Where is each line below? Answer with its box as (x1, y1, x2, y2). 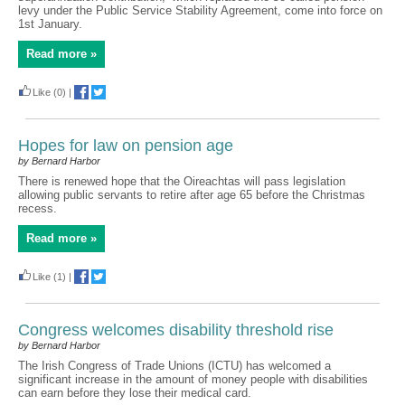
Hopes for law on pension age (18, 137, 233, 155)
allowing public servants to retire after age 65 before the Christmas (18, 188, 365, 202)
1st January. (18, 17, 82, 31)
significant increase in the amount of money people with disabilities (18, 372, 368, 386)
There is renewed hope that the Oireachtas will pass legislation (18, 174, 345, 188)
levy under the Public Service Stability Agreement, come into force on (18, 4, 382, 17)
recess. (18, 202, 57, 215)
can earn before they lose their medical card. (18, 386, 251, 400)
